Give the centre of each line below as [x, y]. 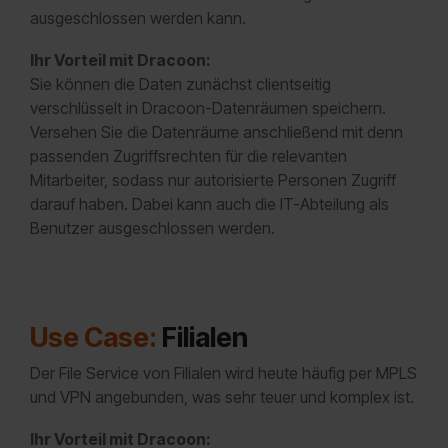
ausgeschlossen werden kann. [138, 18]
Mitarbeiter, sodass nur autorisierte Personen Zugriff [213, 180]
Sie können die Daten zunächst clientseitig [180, 84]
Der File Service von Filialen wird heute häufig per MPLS [223, 373]
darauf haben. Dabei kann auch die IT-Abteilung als [209, 204]
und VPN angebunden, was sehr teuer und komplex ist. [224, 397]
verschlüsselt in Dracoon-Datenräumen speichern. [208, 108]
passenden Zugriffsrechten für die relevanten [188, 156]
